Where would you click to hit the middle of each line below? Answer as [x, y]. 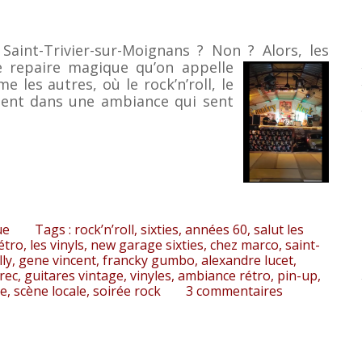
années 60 [217, 229]
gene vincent [57, 260]
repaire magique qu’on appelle [118, 67]
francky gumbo [149, 260]
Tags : [55, 229]
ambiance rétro [224, 275]
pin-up [297, 275]
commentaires [239, 290]
